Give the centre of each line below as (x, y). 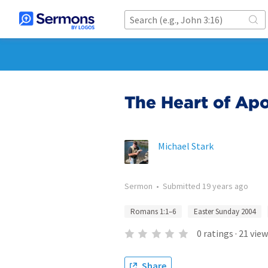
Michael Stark (186, 146)
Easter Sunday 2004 (225, 211)
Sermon (138, 186)
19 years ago (225, 186)
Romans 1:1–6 (153, 211)
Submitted (182, 186)
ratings (218, 233)
